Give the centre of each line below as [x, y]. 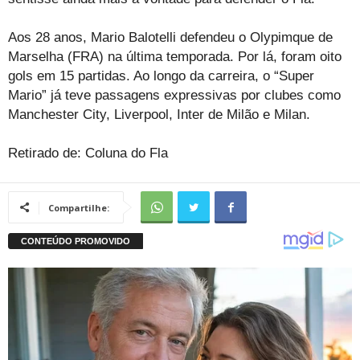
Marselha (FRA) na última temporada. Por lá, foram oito [175, 56]
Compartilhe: [79, 207]
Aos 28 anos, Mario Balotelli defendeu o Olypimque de [170, 37]
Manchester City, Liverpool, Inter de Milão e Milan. [159, 114]
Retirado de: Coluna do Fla [88, 153]
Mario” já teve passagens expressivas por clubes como [174, 95]
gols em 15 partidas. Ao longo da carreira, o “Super [161, 76]
